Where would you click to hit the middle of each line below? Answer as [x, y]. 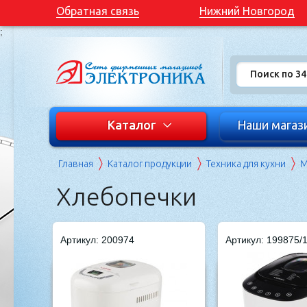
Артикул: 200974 [97, 240]
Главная [76, 164]
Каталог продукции [150, 164]
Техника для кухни [246, 164]
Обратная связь [98, 11]
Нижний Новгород [247, 11]
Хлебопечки [126, 196]
